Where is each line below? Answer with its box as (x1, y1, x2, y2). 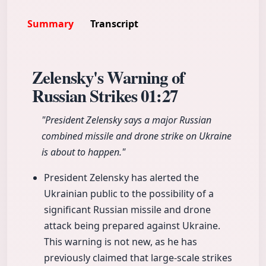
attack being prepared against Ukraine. (44, 219, 220, 233)
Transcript (90, 17, 138, 31)
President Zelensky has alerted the (44, 171, 199, 185)
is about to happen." (42, 145, 125, 159)
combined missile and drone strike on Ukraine (42, 129, 232, 143)
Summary (27, 17, 74, 31)
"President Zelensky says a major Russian (42, 113, 211, 127)
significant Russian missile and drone (44, 203, 211, 217)
